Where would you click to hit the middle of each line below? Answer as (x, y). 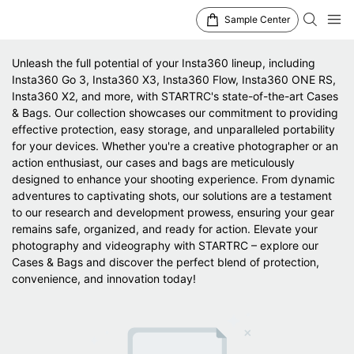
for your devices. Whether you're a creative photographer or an (175, 145)
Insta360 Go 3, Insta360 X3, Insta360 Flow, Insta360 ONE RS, (174, 79)
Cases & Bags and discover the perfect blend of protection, (166, 262)
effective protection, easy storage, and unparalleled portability (173, 129)
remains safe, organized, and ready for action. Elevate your (165, 228)
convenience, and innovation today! (104, 278)
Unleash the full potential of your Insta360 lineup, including (164, 62)
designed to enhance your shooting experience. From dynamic (173, 179)
